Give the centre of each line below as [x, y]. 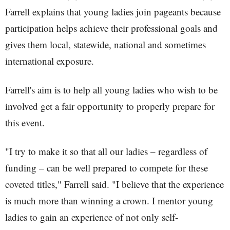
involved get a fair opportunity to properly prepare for [110, 106]
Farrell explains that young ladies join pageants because [113, 12]
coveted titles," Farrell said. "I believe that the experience [114, 184]
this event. [25, 122]
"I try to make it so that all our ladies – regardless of [106, 151]
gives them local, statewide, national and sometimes [106, 44]
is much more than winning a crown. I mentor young [109, 200]
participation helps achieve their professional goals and [111, 28]
